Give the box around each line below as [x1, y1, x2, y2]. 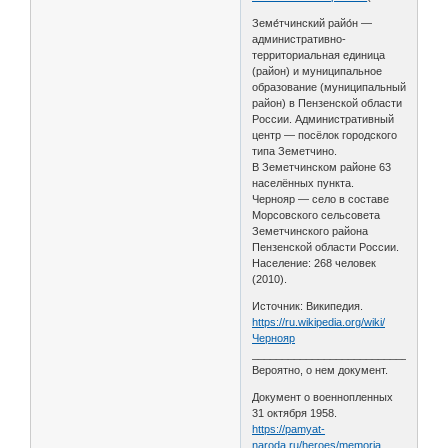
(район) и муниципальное [252, 64, 383, 77]
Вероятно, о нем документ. [252, 363, 389, 376]
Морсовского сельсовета [252, 208, 381, 221]
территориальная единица [252, 48, 386, 61]
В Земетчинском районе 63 [252, 160, 392, 173]
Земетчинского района [252, 224, 369, 237]
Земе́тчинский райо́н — [252, 16, 373, 29]
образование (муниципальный [252, 80, 407, 93]
